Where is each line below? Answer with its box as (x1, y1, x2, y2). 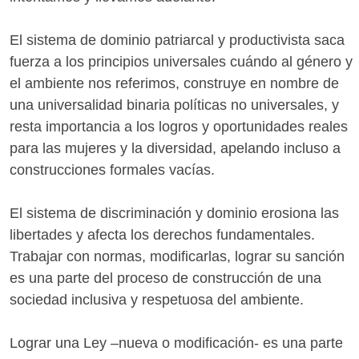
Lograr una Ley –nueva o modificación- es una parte (10, 334, 343, 351)
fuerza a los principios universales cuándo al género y (10, 53, 353, 70)
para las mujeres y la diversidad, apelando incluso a (10, 139, 341, 156)
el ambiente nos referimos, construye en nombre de (10, 75, 339, 91)
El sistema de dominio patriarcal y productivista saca (10, 31, 345, 48)
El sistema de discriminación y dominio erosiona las (10, 204, 339, 221)
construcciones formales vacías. (10, 161, 215, 178)
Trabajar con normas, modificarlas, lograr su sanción (10, 248, 345, 264)
